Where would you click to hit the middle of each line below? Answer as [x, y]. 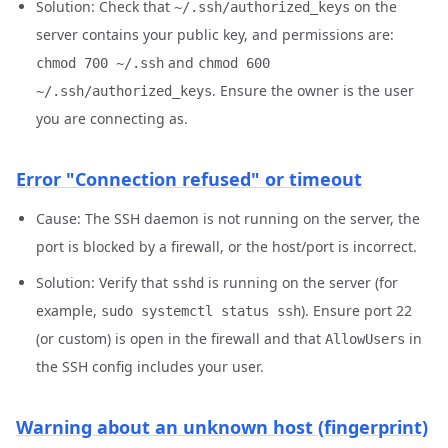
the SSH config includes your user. [150, 366]
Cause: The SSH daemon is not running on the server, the [228, 218]
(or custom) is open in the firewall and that [180, 338]
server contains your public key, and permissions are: [215, 34]
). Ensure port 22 [356, 310]
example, [68, 310]
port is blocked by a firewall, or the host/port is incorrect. [226, 246]
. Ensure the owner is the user [313, 90]
